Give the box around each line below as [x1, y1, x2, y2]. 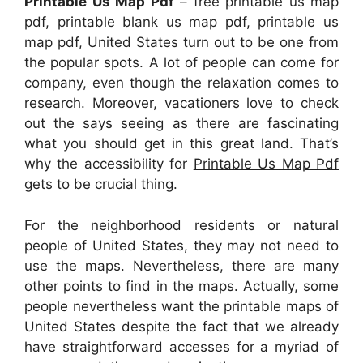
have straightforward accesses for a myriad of [24, 338, 339, 355]
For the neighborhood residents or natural [24, 216, 339, 233]
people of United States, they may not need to [24, 237, 339, 254]
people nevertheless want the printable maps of [24, 297, 339, 314]
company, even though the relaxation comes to [24, 75, 339, 92]
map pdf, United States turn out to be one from [24, 34, 339, 51]
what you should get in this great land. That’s [24, 135, 339, 152]
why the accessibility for [24, 156, 194, 173]
